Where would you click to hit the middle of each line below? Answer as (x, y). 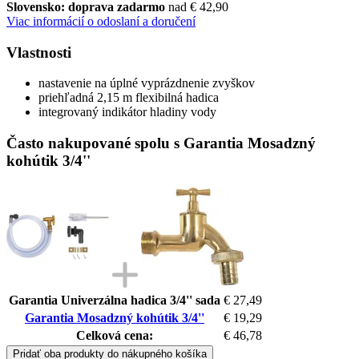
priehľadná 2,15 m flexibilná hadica (129, 98)
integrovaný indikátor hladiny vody (127, 112)
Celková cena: (115, 335)
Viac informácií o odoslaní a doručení (101, 21)
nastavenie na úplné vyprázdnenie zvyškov (147, 83)
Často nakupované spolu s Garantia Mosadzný (161, 143)
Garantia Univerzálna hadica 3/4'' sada (115, 300)
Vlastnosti (39, 52)
